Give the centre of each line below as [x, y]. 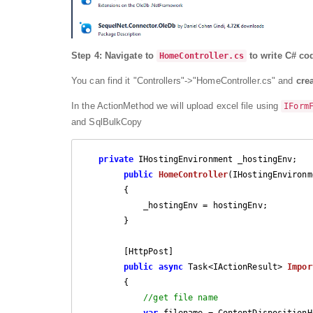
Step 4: [87, 55]
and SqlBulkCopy [107, 122]
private [116, 159]
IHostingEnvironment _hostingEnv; [216, 159]
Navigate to [131, 55]
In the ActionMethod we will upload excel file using [176, 105]
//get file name [181, 297]
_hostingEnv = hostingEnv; [114, 205]
